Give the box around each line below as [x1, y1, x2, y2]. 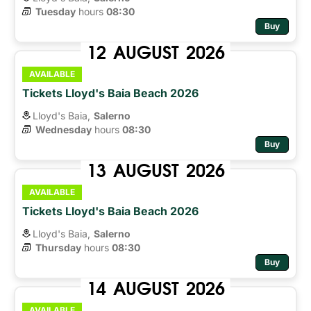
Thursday [35, 241, 81, 253]
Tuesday [35, 5, 76, 17]
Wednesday [35, 123, 92, 135]
